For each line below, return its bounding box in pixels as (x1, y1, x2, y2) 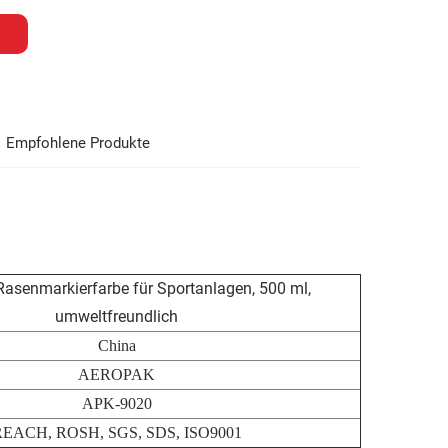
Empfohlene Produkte (6, 133, 150, 152)
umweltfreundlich (55, 306, 178, 326)
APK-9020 (81, 394, 152, 412)
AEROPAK (78, 365, 155, 383)
